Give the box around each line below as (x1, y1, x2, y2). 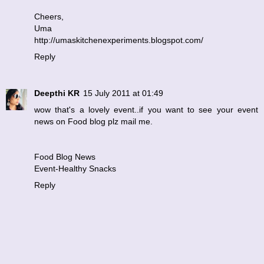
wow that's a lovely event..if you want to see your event (34, 104, 258, 114)
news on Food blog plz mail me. (34, 116, 153, 126)
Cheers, (34, 11, 64, 21)
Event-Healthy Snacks (34, 163, 116, 173)
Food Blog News (34, 151, 95, 161)
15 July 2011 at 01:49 (83, 88, 163, 98)
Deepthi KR (34, 88, 80, 98)
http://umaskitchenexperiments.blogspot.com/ (34, 35, 203, 45)
